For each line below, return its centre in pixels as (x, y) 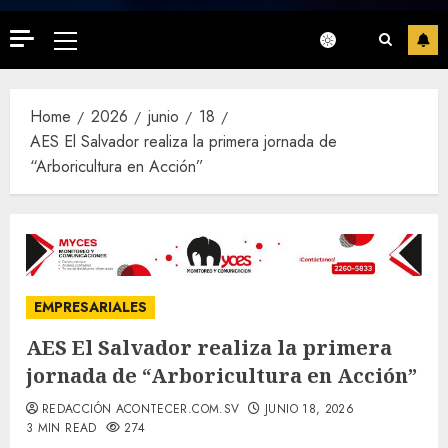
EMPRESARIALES (90, 307)
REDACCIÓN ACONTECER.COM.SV (141, 409)
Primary (89, 43)
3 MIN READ (61, 428)
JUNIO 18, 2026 (310, 409)
